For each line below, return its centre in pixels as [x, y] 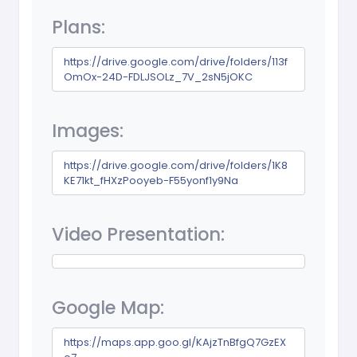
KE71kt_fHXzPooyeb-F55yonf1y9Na [151, 181]
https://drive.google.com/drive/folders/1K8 [176, 166]
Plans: [78, 27]
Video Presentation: [138, 235]
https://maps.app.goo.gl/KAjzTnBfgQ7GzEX [175, 343]
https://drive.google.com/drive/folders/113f [176, 62]
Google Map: [108, 308]
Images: [88, 131]
